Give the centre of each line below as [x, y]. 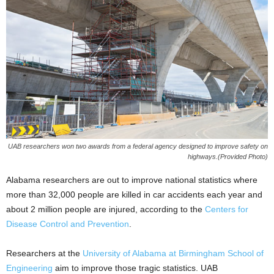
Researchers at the [44, 253]
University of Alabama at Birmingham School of [173, 253]
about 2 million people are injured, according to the [106, 209]
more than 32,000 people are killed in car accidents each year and [134, 194]
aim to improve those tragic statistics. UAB [136, 268]
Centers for [227, 209]
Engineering [31, 268]
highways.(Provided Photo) [228, 156]
